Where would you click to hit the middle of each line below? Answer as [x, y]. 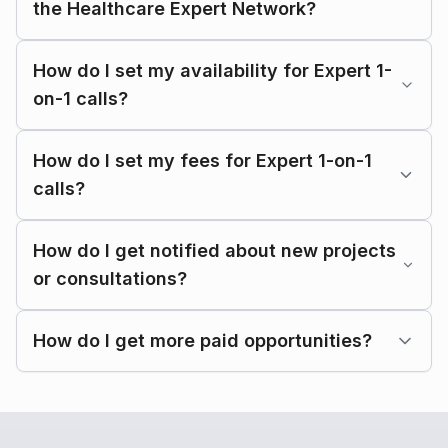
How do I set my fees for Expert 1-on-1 [202, 160]
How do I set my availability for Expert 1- [212, 70]
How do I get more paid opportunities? [202, 340]
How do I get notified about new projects [214, 250]
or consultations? [110, 278]
